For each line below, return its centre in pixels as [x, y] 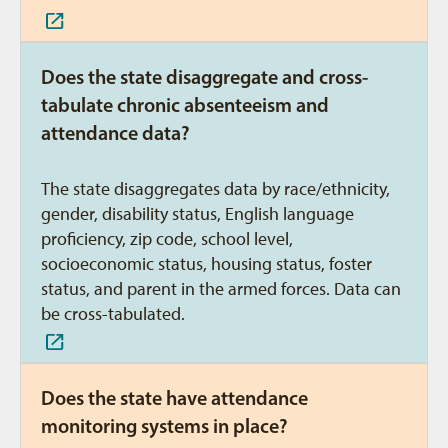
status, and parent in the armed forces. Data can [221, 289]
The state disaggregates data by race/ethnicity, [215, 189]
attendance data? [115, 133]
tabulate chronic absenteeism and [185, 105]
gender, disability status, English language [197, 214]
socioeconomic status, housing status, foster [206, 264]
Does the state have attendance [174, 398]
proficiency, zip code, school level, [167, 239]
